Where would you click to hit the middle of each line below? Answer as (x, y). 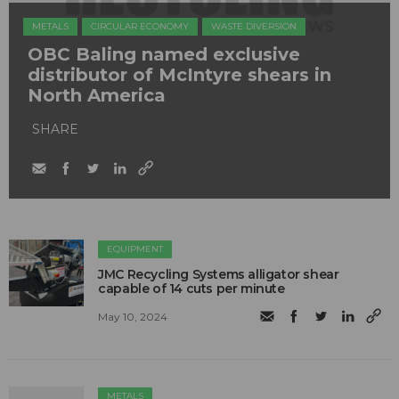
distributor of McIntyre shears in (179, 74)
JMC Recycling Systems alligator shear (219, 274)
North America (97, 95)
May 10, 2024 (133, 317)
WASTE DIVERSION (254, 26)
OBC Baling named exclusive (164, 54)
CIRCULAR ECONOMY (140, 26)
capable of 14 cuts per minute (191, 288)
